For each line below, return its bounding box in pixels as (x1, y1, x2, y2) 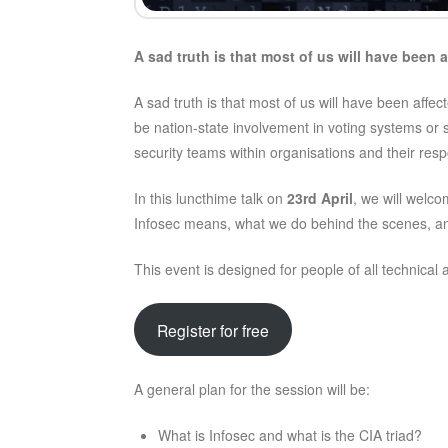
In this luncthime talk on (134, 188, 288, 209)
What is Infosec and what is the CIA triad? (157, 425, 422, 446)
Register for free (157, 318, 270, 341)
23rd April (287, 188, 354, 209)
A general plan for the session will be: (134, 379, 371, 400)
